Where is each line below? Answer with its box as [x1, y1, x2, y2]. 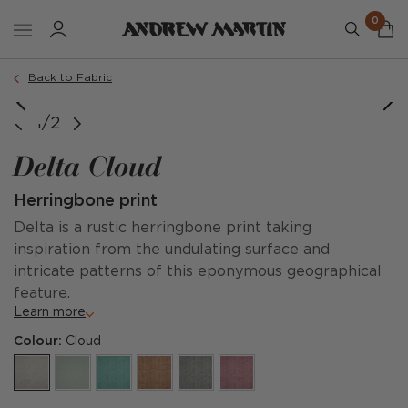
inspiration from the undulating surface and [14, 243, 330, 257]
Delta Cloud [14, 148, 162, 183]
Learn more [14, 307, 86, 318]
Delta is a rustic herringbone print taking [14, 221, 311, 235]
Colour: [14, 336, 66, 347]
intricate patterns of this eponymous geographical [14, 265, 382, 279]
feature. [14, 287, 70, 301]
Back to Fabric [28, 73, 112, 83]
